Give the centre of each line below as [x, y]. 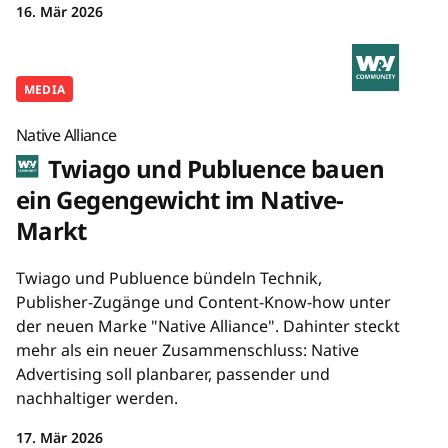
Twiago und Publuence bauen [213, 168]
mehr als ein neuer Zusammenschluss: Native [187, 349]
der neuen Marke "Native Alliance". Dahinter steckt [208, 325]
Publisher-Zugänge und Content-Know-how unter [203, 301]
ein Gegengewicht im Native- [180, 199]
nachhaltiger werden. [97, 397]
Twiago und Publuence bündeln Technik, [169, 277]
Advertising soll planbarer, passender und [173, 373]
